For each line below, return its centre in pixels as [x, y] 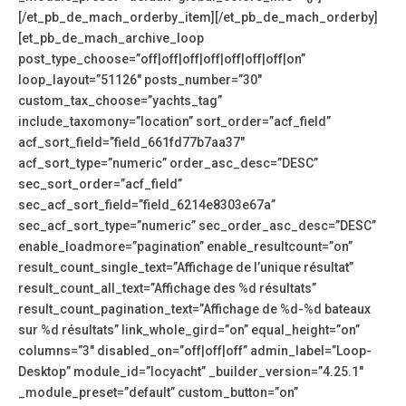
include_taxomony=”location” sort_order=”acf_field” [174, 122]
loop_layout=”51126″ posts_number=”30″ [140, 80]
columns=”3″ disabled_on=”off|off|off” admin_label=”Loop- [195, 351]
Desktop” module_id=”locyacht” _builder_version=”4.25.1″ [191, 372]
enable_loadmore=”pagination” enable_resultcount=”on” [185, 247]
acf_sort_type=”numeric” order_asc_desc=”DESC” [168, 164]
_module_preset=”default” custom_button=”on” [158, 393]
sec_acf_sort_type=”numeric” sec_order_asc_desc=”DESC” [197, 226]
